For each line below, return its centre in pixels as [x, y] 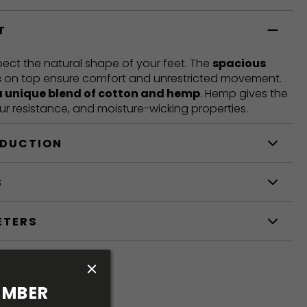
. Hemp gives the [244, 94]
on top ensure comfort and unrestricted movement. [142, 79]
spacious [239, 64]
